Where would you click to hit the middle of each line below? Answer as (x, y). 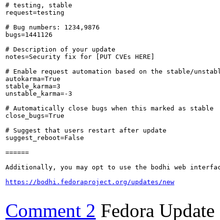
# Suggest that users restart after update (86, 130)
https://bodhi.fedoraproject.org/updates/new (90, 182)
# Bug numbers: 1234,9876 (53, 27)
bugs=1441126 (29, 34)
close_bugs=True (35, 115)
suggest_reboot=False (45, 137)
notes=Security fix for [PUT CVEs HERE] (80, 56)
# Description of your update (60, 49)
